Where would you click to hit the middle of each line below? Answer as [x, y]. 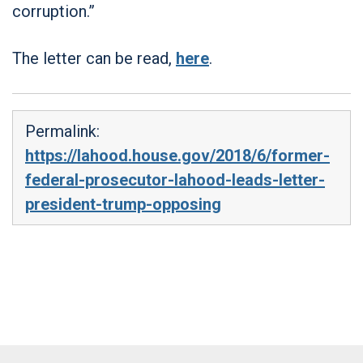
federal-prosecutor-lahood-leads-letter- [175, 179]
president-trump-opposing [123, 204]
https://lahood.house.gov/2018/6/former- [177, 155]
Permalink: [62, 131]
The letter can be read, [94, 58]
